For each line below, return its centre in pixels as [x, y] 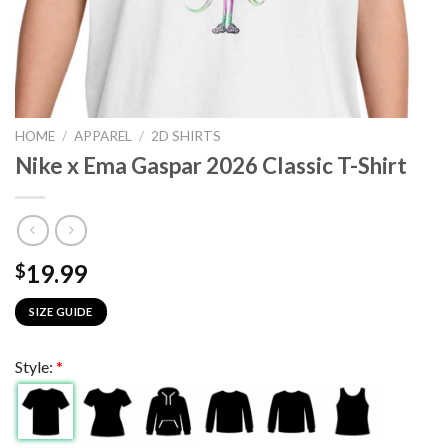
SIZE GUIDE [61, 312]
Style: [35, 366]
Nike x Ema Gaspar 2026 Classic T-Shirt [211, 165]
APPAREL [103, 136]
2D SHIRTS [186, 136]
